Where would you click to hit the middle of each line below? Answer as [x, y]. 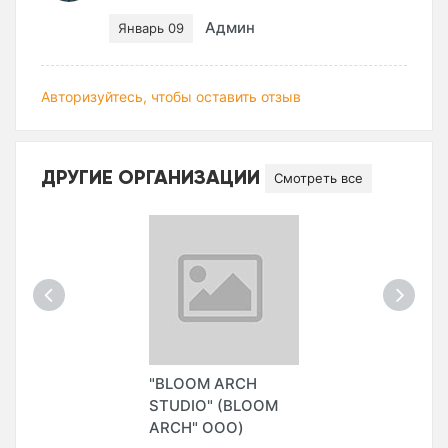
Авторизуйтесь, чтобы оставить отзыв [171, 97]
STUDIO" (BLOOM [213, 406]
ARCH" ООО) [196, 428]
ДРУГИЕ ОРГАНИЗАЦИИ [153, 176]
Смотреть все [318, 178]
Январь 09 [151, 28]
